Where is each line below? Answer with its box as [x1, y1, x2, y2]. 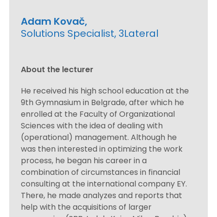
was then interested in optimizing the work [21, 143, 183, 155]
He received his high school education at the [21, 85, 189, 96]
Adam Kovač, [21, 14, 88, 28]
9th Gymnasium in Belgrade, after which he [21, 96, 185, 108]
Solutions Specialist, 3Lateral [21, 26, 159, 40]
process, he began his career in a [21, 155, 147, 166]
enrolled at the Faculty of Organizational [21, 108, 175, 120]
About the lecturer [21, 63, 94, 75]
